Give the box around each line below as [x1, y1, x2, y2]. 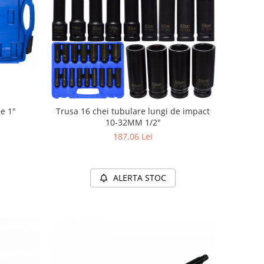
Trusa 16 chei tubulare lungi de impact [56, 105, 210, 117]
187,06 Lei [113, 130, 153, 142]
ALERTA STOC [113, 171, 167, 183]
